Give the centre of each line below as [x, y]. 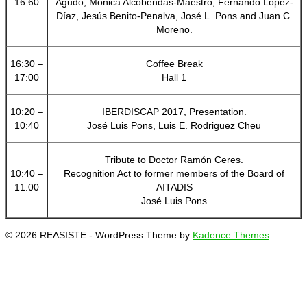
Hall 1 [174, 77]
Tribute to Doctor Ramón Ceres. [174, 159]
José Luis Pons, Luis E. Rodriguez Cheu [174, 125]
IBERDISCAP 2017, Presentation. [174, 111]
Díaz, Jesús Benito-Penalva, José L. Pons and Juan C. [174, 15]
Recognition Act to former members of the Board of [174, 173]
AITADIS [174, 187]
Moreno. [174, 29]
